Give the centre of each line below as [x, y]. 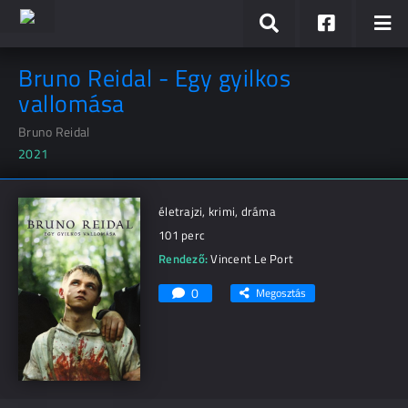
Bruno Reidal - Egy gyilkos [155, 78]
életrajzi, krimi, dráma [217, 211]
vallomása [71, 103]
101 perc [182, 235]
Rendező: [184, 259]
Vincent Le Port [252, 259]
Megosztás [281, 293]
